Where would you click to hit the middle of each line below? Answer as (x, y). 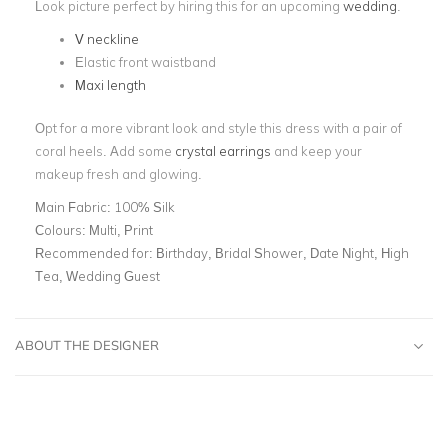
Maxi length (110, 85)
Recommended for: (95, 252)
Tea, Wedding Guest (97, 275)
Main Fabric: (74, 206)
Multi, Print (121, 229)
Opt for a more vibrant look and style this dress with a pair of (218, 127)
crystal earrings (223, 150)
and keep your (316, 150)
